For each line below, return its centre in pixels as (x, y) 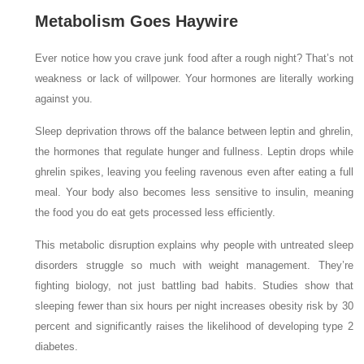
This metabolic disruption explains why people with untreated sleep (194, 245)
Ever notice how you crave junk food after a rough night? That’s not (194, 58)
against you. (64, 99)
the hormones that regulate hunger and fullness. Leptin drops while (194, 152)
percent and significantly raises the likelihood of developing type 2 (194, 326)
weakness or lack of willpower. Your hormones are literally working (194, 78)
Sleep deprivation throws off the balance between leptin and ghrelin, (194, 131)
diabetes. (57, 347)
